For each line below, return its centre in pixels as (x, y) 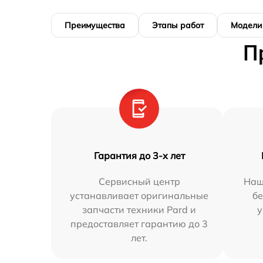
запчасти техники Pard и (139, 209)
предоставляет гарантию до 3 (139, 223)
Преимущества (95, 25)
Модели (246, 25)
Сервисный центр (139, 181)
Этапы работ (178, 25)
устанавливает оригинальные (139, 195)
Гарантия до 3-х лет (139, 155)
